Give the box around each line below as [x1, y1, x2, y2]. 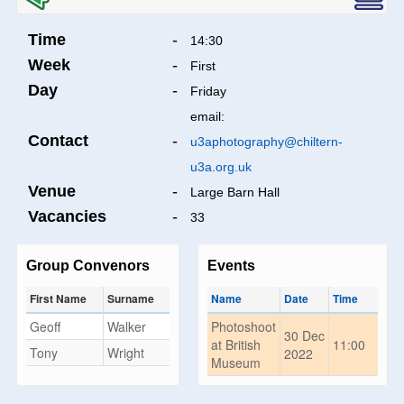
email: [189, 109, 225, 124]
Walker [106, 317, 146, 336]
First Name [29, 290, 87, 308]
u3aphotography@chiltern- [189, 134, 343, 150]
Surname [106, 290, 154, 308]
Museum [211, 353, 262, 372]
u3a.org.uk [189, 160, 252, 175]
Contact [27, 132, 88, 151]
